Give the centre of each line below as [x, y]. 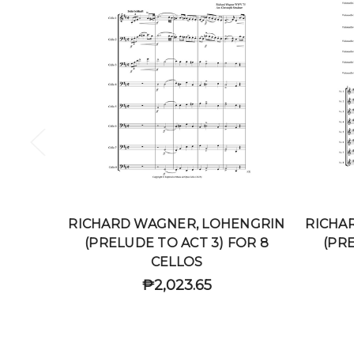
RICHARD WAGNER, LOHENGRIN [177, 224]
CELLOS [177, 262]
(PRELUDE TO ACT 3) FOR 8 [177, 243]
